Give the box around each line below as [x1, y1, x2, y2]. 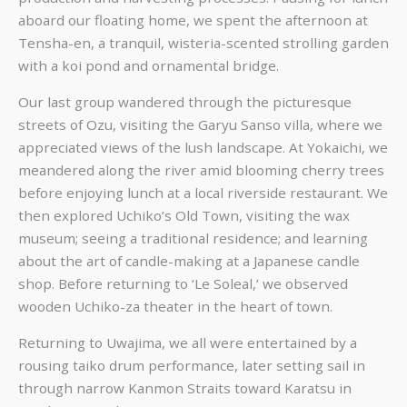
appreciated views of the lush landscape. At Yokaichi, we [18, 138, 388, 157]
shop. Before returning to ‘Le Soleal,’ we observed [18, 274, 348, 293]
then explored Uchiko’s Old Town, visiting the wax [18, 206, 350, 225]
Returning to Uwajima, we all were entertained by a [18, 333, 357, 352]
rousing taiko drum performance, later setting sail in [18, 356, 365, 375]
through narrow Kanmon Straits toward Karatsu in [18, 379, 352, 398]
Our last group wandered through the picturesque [18, 93, 352, 112]
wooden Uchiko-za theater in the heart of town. [18, 297, 333, 316]
